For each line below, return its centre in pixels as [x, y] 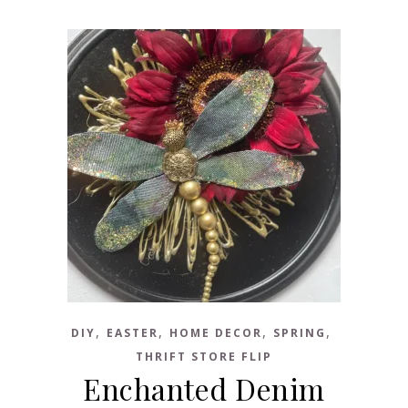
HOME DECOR [216, 333]
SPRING [300, 333]
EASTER [133, 333]
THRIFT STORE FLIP [204, 357]
